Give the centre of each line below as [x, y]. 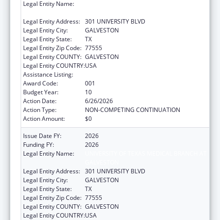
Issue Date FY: [42, 136]
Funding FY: [39, 144]
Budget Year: [41, 92]
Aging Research [106, 74]
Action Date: [40, 101]
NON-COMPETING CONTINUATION [133, 110]
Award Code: [41, 83]
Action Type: [40, 110]
